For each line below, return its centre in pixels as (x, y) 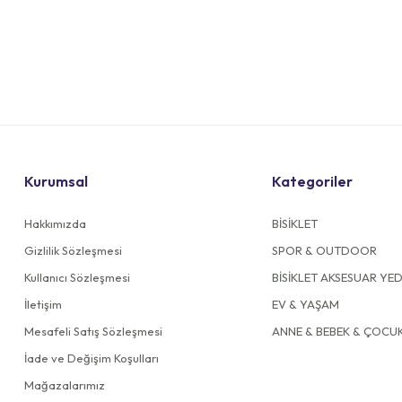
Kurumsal (57, 181)
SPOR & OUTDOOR (324, 250)
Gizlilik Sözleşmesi (74, 250)
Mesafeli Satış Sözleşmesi (94, 331)
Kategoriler (312, 181)
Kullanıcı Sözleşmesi (78, 277)
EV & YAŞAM (305, 304)
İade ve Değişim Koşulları (92, 358)
